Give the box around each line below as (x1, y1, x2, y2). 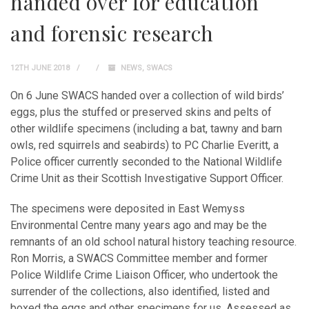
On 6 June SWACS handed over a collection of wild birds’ (10, 89, 284, 102)
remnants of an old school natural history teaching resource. (10, 235, 297, 248)
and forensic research (10, 19, 214, 47)
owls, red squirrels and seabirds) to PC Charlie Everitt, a (10, 139, 279, 152)
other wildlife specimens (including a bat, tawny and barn (10, 122, 282, 135)
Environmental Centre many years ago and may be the (10, 219, 267, 232)
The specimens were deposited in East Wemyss (10, 202, 245, 215)
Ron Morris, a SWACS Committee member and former (10, 252, 268, 265)
